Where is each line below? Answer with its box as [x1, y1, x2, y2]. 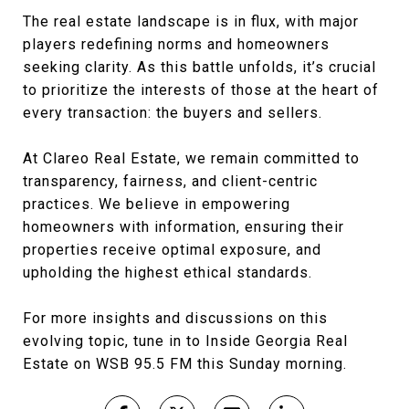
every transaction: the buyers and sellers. [23, 104, 322, 122]
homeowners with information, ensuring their [23, 218, 344, 236]
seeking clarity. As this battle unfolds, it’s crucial [23, 58, 376, 77]
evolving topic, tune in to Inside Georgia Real [23, 332, 348, 351]
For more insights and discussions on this [23, 309, 328, 328]
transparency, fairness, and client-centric [23, 173, 318, 191]
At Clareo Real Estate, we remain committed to [23, 150, 360, 168]
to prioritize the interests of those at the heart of [23, 81, 379, 100]
